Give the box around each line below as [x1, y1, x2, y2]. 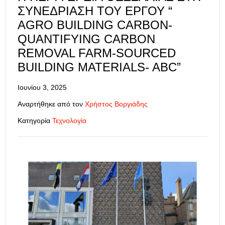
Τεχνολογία [52, 116, 86, 125]
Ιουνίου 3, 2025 [18, 83, 67, 91]
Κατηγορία [18, 116, 50, 125]
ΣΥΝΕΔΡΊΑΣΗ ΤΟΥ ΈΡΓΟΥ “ [18, 4, 172, 18]
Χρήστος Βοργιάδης [85, 99, 148, 108]
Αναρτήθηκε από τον [18, 99, 85, 108]
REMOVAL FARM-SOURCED [18, 46, 176, 60]
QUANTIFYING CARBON [18, 32, 155, 46]
